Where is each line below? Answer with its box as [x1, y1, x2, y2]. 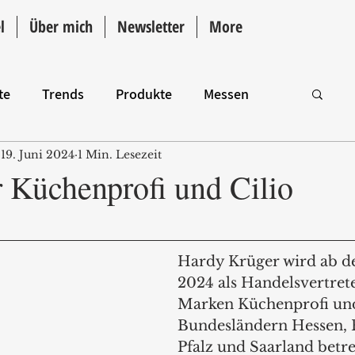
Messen [204, 84, 249, 103]
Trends [42, 84, 84, 103]
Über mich [29, 16, 93, 37]
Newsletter [117, 16, 185, 37]
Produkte [116, 84, 172, 103]
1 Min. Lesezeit [78, 147, 162, 162]
